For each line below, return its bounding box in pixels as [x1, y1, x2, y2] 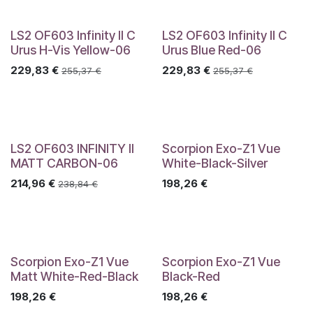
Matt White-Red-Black [10, 269, 138, 284]
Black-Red [161, 269, 220, 284]
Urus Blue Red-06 [161, 43, 261, 57]
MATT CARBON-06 [10, 156, 118, 170]
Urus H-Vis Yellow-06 [10, 43, 131, 57]
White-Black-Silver [161, 156, 268, 170]
